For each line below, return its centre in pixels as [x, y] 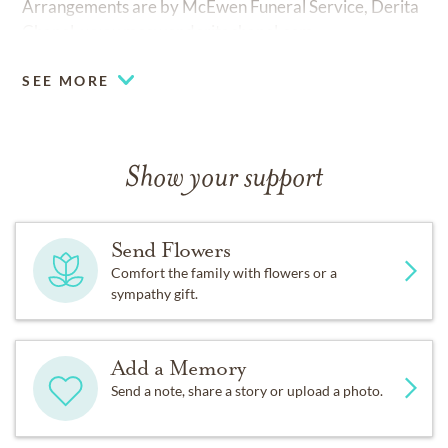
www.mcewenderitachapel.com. [199, 31]
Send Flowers [170, 249]
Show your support [224, 179]
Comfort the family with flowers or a [223, 272]
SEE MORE [66, 80]
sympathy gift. [154, 293]
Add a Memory [178, 367]
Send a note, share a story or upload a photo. [246, 390]
